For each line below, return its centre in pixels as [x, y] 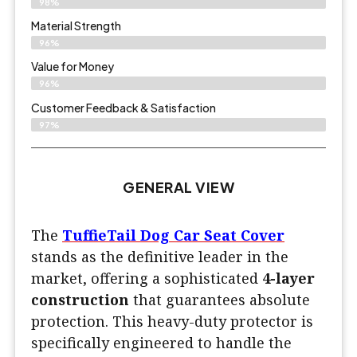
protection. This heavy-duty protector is [172, 321]
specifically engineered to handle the [161, 342]
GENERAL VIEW [178, 186]
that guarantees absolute [220, 299]
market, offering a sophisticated [147, 278]
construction [80, 299]
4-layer [288, 278]
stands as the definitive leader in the [160, 256]
